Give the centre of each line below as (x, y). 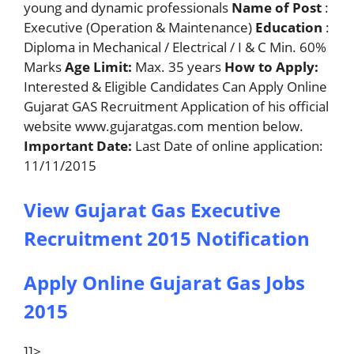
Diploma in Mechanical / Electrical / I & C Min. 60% (175, 47)
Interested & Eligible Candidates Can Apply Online (175, 87)
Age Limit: (98, 67)
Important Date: (78, 146)
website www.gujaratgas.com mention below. (164, 126)
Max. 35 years (178, 67)
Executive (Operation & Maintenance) (139, 28)
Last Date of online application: (228, 146)
